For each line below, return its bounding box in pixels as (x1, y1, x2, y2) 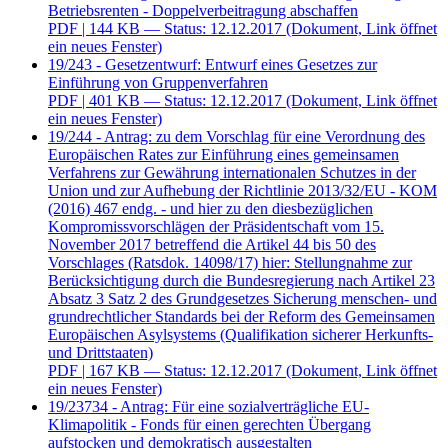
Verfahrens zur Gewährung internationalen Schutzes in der (48, 164, 416, 182)
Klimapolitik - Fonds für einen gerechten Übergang (48, 416, 371, 434)
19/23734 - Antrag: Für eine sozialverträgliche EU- (48, 398, 369, 416)
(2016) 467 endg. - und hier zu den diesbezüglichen (48, 200, 373, 218)
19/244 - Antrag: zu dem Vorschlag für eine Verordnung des (48, 128, 425, 146)
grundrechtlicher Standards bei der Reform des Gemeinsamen (48, 308, 435, 326)
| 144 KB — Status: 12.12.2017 (82, 20, 282, 38)
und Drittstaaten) (48, 344, 153, 362)
